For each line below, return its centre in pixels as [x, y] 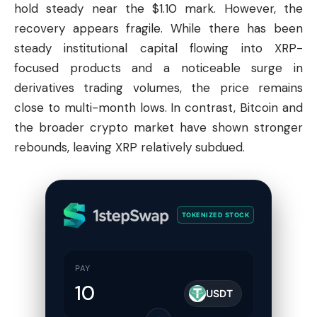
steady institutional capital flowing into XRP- [158, 48]
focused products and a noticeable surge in [158, 68]
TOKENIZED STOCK [215, 215]
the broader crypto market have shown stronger [158, 127]
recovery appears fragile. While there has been [158, 28]
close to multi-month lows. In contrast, [127, 107]
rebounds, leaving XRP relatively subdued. [129, 147]
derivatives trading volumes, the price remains [158, 87]
